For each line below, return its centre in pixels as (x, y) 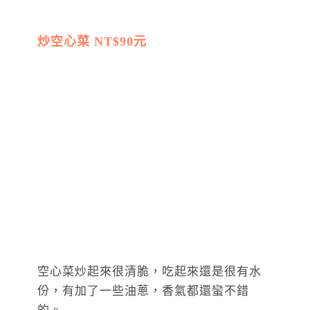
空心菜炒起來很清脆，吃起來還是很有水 (149, 272)
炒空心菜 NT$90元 (92, 42)
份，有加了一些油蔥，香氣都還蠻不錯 (143, 291)
